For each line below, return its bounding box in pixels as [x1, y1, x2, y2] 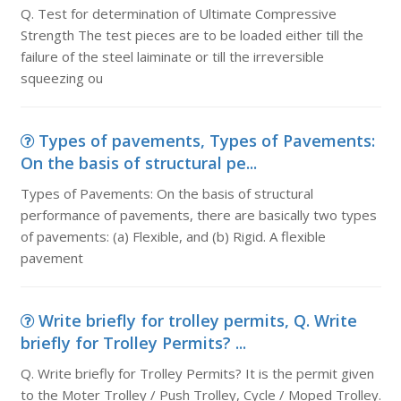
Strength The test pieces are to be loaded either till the [20, 26, 363, 44]
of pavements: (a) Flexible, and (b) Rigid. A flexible [20, 227, 326, 245]
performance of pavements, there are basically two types [20, 206, 377, 224]
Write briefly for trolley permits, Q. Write [38, 310, 357, 331]
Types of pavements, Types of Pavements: [38, 130, 375, 151]
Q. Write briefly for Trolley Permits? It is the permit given [20, 364, 374, 382]
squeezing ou [20, 69, 103, 87]
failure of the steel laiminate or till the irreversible [20, 47, 324, 65]
